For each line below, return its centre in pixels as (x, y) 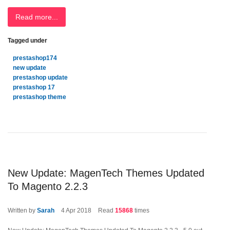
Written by (22, 210)
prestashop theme (40, 97)
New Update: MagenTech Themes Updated (106, 173)
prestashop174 (35, 58)
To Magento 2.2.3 (48, 186)
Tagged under (27, 41)
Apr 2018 (79, 210)
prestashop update (40, 78)
